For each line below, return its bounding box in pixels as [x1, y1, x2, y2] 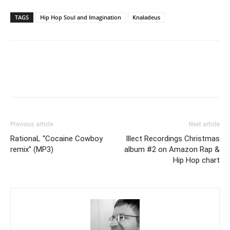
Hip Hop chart [173, 156, 220, 165]
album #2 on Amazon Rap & [124, 145, 220, 154]
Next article [189, 121, 220, 128]
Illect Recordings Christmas [126, 134, 220, 143]
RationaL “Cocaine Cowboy [10, 134, 103, 143]
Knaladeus [132, 13, 160, 21]
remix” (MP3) [10, 145, 53, 154]
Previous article [10, 121, 53, 128]
